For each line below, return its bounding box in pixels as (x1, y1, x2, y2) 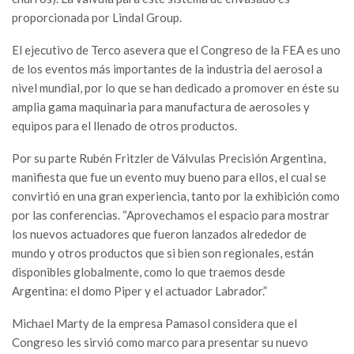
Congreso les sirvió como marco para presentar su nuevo (12, 335, 308, 350)
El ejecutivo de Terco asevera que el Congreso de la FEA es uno (12, 43, 341, 58)
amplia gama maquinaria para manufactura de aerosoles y (12, 100, 310, 115)
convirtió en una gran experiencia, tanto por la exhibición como (12, 189, 340, 204)
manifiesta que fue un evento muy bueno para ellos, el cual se (12, 170, 326, 185)
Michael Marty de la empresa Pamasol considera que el (12, 316, 297, 331)
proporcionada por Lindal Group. (12, 10, 182, 25)
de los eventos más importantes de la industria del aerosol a (12, 62, 322, 77)
